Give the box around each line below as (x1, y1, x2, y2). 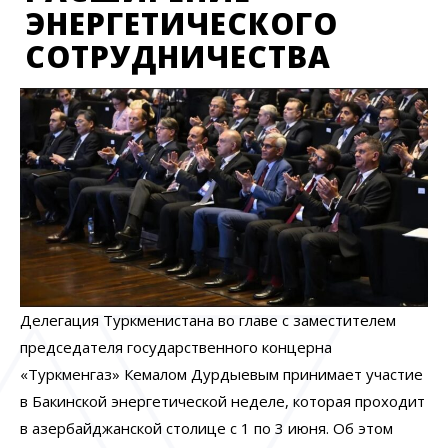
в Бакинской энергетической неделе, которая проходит (20, 391, 425, 412)
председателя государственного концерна (20, 337, 332, 358)
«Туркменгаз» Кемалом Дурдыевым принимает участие (20, 364, 423, 385)
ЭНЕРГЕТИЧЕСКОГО (25, 3, 338, 44)
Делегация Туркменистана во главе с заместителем (20, 310, 396, 331)
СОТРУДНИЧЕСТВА (25, 36, 331, 77)
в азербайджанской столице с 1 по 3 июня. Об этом (20, 418, 393, 439)
